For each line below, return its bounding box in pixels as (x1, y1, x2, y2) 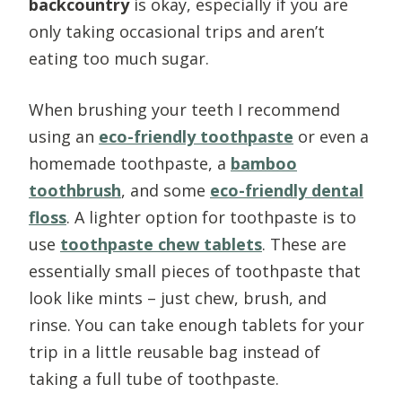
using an (29, 125, 99, 147)
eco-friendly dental (210, 179, 363, 201)
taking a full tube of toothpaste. (29, 367, 279, 389)
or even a (293, 125, 369, 147)
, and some (121, 179, 210, 201)
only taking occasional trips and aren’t (29, 20, 325, 42)
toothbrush (29, 179, 121, 201)
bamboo (231, 152, 297, 174)
